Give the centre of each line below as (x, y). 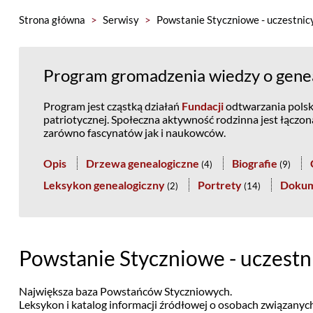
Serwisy (121, 20)
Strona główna (52, 20)
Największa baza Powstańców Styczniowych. (125, 291)
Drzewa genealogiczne (142, 163)
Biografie (254, 163)
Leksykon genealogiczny (104, 185)
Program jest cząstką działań (112, 106)
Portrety (219, 185)
